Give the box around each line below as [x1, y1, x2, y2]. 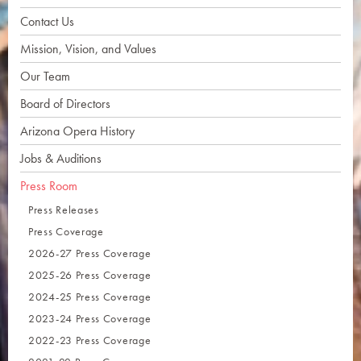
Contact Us [20, 12, 74, 30]
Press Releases [28, 201, 99, 217]
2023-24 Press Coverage [28, 310, 151, 326]
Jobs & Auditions [20, 149, 102, 167]
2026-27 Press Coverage [28, 245, 151, 260]
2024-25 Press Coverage [28, 288, 151, 304]
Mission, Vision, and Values [20, 39, 156, 57]
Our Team [20, 67, 70, 85]
